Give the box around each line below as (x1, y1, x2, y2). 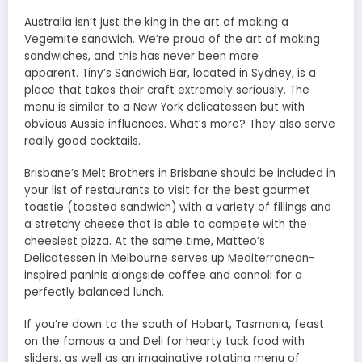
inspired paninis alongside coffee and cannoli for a (24, 267, 302, 284)
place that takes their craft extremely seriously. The (24, 82, 309, 98)
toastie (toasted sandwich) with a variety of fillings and (24, 200, 331, 216)
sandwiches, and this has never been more (24, 48, 259, 64)
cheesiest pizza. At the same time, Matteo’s (24, 234, 265, 250)
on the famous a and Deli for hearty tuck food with (24, 334, 305, 350)
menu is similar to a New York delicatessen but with (24, 99, 305, 115)
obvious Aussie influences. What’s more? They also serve (24, 116, 335, 132)
